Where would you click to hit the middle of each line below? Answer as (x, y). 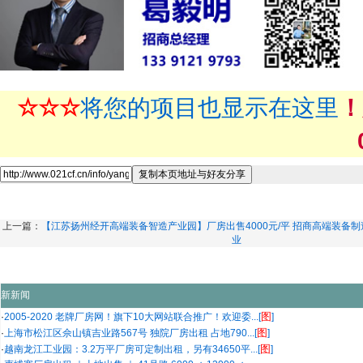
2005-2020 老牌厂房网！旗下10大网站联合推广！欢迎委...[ (132, 316)
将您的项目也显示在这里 (209, 107)
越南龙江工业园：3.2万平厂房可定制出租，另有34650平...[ (132, 349)
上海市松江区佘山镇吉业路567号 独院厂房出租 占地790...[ (130, 333)
